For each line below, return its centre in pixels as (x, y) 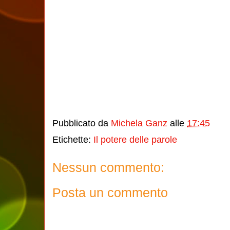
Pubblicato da (82, 123)
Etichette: (73, 140)
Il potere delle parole (135, 140)
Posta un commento (110, 192)
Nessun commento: (108, 167)
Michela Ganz (139, 123)
